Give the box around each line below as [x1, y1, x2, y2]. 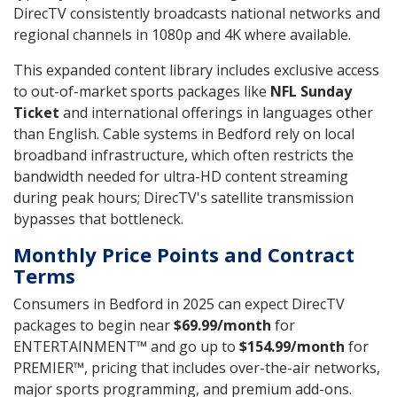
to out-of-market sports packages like [13, 82, 270, 102]
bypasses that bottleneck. [13, 209, 183, 230]
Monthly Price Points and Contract [13, 241, 354, 269]
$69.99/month [174, 315, 271, 336]
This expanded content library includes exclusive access [13, 60, 379, 81]
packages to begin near [13, 315, 174, 336]
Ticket [13, 103, 59, 123]
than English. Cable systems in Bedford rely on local [13, 124, 354, 144]
